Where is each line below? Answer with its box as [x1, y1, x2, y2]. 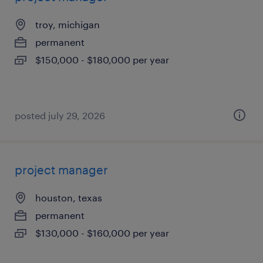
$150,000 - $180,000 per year [35, 54, 169, 65]
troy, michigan [35, 19, 100, 30]
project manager [15, 163, 108, 177]
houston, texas [35, 192, 102, 203]
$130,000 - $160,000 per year [35, 227, 169, 238]
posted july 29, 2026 [15, 110, 105, 121]
